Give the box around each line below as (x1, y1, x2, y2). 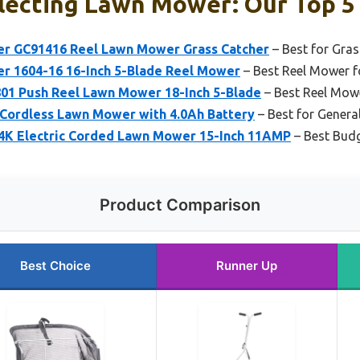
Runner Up (216, 258, 277, 274)
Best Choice (20, 258, 91, 274)
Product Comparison (100, 195, 260, 215)
